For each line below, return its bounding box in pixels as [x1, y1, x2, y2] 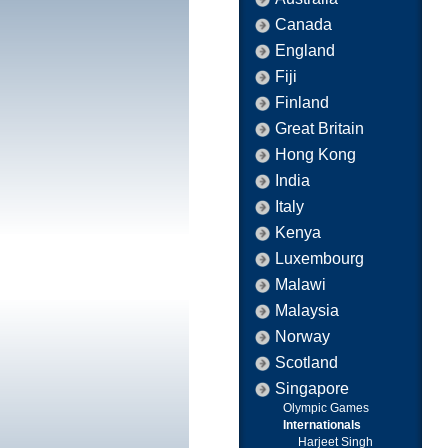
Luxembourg [275, 250, 364, 267]
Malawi [275, 276, 326, 293]
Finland [275, 94, 329, 111]
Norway [275, 328, 330, 345]
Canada [275, 16, 332, 33]
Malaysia [275, 302, 339, 319]
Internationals [283, 418, 361, 432]
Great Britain [275, 120, 364, 137]
